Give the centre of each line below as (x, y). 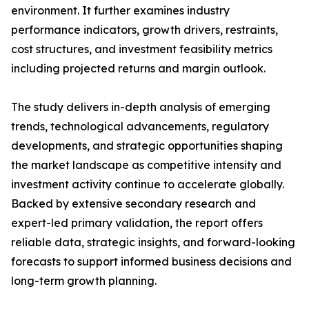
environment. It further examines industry (120, 11)
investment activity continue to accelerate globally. (148, 185)
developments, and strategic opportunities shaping (147, 146)
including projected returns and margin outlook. (138, 69)
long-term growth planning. (84, 281)
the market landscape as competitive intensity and (146, 165)
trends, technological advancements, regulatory (140, 127)
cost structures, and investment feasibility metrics (142, 49)
